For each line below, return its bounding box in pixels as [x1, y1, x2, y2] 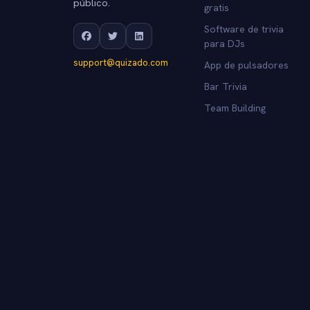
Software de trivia [203, 22, 284, 35]
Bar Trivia [203, 80, 247, 93]
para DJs [203, 37, 245, 50]
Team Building [203, 101, 266, 114]
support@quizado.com [73, 56, 168, 69]
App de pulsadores [203, 58, 289, 71]
